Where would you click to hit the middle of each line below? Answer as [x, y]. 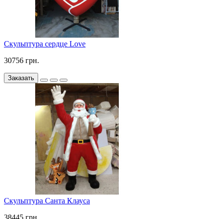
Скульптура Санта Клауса [47, 201]
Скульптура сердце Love [45, 44]
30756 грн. [22, 61]
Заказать [21, 78]
